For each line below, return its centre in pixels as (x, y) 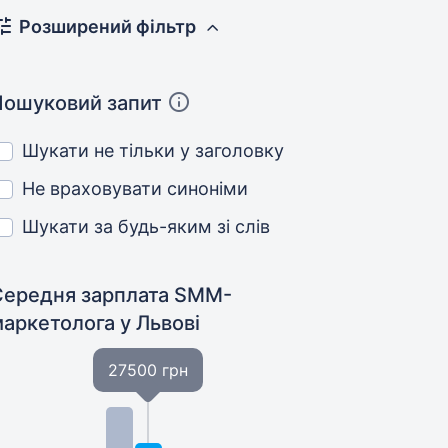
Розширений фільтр (108, 26)
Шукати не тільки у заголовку (153, 150)
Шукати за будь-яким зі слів (146, 226)
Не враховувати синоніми (135, 188)
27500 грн (148, 370)
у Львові (160, 323)
